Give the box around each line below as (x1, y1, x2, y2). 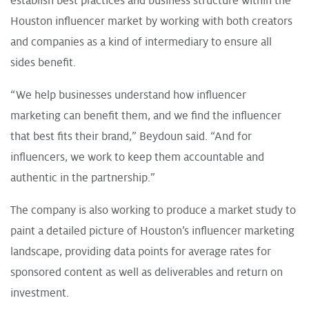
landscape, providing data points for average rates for (10, 245, 271, 258)
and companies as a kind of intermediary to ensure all (10, 35, 272, 48)
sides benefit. (10, 56, 76, 69)
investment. (10, 286, 69, 299)
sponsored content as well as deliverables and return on (10, 266, 283, 279)
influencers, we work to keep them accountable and (10, 150, 264, 163)
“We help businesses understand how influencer (10, 88, 246, 101)
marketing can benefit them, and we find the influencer (10, 109, 281, 122)
